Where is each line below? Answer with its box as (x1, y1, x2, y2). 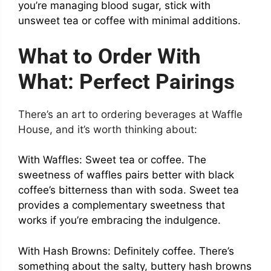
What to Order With (18, 44, 201, 69)
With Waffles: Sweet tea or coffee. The (18, 154, 206, 166)
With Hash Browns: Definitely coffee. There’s (18, 244, 234, 257)
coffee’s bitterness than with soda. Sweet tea (18, 184, 239, 197)
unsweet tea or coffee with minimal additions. (18, 15, 241, 27)
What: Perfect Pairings (18, 69, 235, 94)
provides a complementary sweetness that (18, 199, 225, 212)
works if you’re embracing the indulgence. (18, 214, 221, 227)
